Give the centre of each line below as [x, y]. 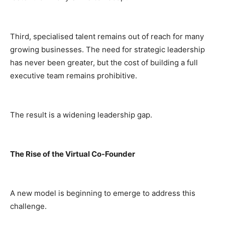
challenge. [28, 206]
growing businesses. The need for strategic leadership [107, 49]
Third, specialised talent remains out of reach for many [107, 36]
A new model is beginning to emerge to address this [103, 193]
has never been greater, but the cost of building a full [104, 62]
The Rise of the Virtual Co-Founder [73, 154]
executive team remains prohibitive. [74, 75]
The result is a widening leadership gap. [81, 115]
